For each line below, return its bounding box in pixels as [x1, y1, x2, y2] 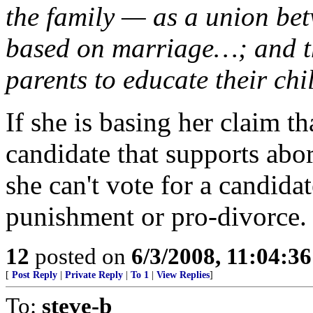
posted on [29, 243, 131, 269]
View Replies [156, 270, 210, 280]
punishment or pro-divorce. [6, 201, 307, 231]
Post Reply [12, 270, 57, 280]
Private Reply [65, 270, 123, 280]
